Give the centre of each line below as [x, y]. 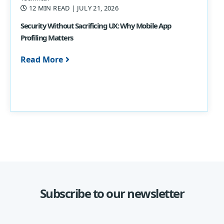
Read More [42, 59]
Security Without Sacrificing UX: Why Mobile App [96, 25]
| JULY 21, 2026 [95, 8]
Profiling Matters [47, 37]
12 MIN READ [49, 8]
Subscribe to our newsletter [112, 193]
